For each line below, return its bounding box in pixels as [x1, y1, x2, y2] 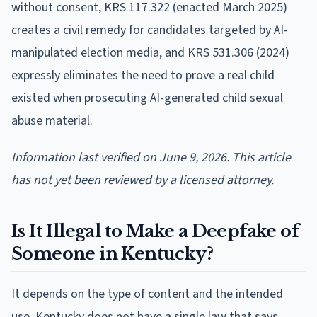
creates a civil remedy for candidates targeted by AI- [11, 21, 288, 39]
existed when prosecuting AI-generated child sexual [11, 88, 283, 107]
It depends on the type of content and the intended [11, 284, 283, 303]
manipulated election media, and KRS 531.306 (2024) [11, 43, 289, 62]
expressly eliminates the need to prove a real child [11, 66, 275, 84]
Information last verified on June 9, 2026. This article [11, 148, 291, 166]
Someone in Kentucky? [11, 243, 213, 264]
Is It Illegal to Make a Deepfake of [11, 220, 299, 241]
